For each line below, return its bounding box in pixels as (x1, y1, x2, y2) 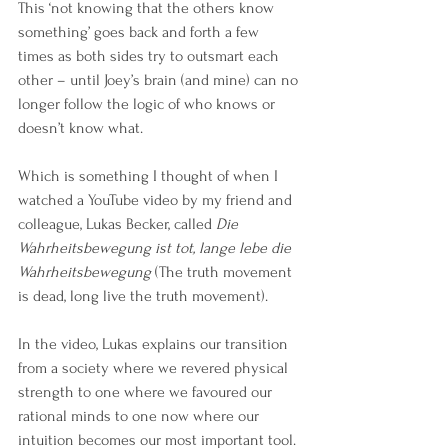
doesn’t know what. (18, 119, 143, 137)
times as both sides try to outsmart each (18, 47, 283, 65)
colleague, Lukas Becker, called (18, 215, 212, 233)
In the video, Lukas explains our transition (18, 335, 292, 353)
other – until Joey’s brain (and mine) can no (18, 71, 302, 89)
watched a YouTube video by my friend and (18, 191, 296, 209)
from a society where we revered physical (18, 359, 292, 377)
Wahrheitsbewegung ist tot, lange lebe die (18, 239, 295, 257)
